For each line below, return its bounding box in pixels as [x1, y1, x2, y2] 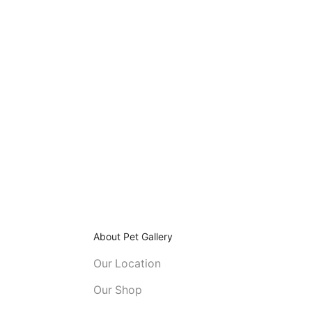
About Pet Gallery [93, 231, 173, 243]
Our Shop [93, 283, 142, 297]
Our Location [93, 257, 161, 271]
